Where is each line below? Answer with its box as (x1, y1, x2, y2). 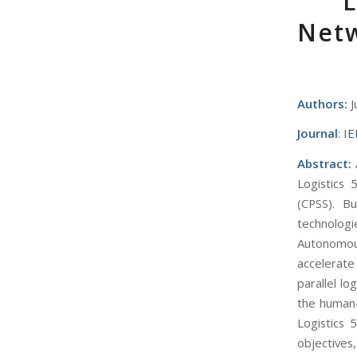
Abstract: (297, 155, 351, 172)
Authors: (297, 95, 347, 112)
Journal (297, 125, 338, 142)
